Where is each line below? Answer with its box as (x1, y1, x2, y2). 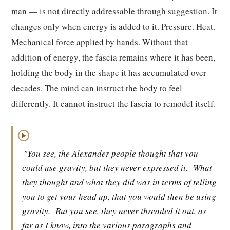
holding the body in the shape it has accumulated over (11, 67, 206, 79)
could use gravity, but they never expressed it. (22, 162, 188, 174)
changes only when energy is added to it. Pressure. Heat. (11, 21, 215, 32)
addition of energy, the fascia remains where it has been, (11, 51, 215, 63)
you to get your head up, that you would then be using (22, 190, 216, 202)
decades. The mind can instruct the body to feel (11, 82, 182, 94)
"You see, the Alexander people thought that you (24, 147, 198, 159)
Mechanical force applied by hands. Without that (11, 36, 188, 48)
